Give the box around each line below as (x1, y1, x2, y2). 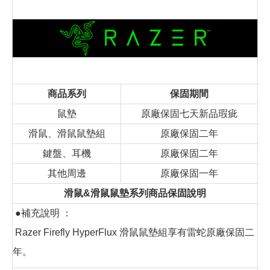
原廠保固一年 (160, 168, 218, 179)
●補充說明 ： (13, 208, 72, 219)
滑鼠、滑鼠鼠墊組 (28, 128, 105, 139)
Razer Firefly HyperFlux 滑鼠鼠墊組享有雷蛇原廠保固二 (13, 227, 254, 238)
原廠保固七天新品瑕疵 (141, 108, 237, 119)
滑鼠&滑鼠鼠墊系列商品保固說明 (64, 188, 206, 199)
